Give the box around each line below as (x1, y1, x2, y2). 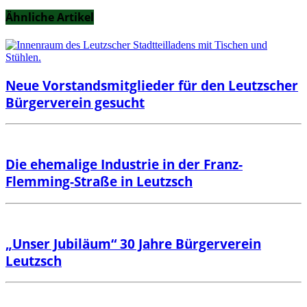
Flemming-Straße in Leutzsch (5, 173, 193, 191)
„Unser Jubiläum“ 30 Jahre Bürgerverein (5, 234, 261, 252)
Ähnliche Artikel (5, 9, 94, 25)
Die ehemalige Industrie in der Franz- (5, 156, 243, 173)
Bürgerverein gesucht (5, 93, 145, 111)
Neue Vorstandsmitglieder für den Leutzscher (5, 76, 298, 94)
